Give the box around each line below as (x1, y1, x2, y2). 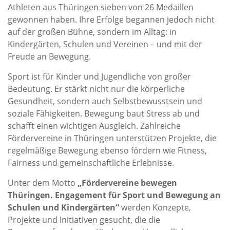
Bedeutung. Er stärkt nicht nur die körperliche (8, 83, 185, 94)
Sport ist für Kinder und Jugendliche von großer (8, 71, 191, 82)
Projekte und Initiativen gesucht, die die (8, 214, 160, 225)
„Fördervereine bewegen (78, 177, 177, 188)
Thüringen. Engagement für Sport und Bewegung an (8, 189, 221, 201)
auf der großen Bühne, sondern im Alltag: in (8, 26, 177, 37)
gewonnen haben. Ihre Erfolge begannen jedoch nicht (8, 14, 215, 25)
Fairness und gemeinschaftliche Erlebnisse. (8, 157, 174, 168)
